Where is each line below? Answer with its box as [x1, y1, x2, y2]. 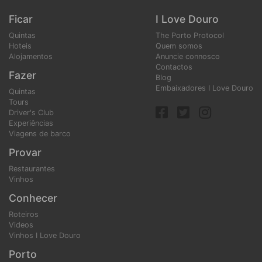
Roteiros [9, 209, 39, 219]
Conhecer [9, 191, 57, 204]
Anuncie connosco [156, 51, 220, 61]
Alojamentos [9, 51, 53, 61]
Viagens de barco [9, 129, 71, 138]
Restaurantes [9, 164, 55, 173]
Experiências [9, 118, 53, 127]
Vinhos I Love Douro [9, 230, 81, 240]
